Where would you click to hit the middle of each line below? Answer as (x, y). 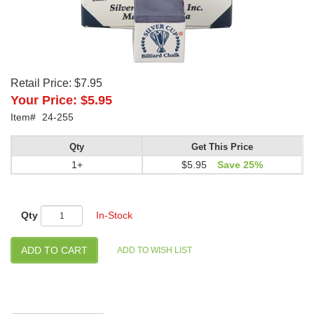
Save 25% (240, 164)
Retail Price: (41, 83)
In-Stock (114, 215)
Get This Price (223, 147)
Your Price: (44, 100)
